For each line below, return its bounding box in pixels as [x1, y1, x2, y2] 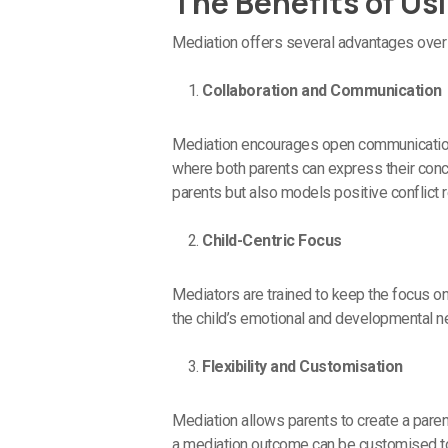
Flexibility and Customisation [202, 356, 403, 376]
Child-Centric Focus [202, 230, 342, 250]
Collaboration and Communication [202, 80, 442, 100]
